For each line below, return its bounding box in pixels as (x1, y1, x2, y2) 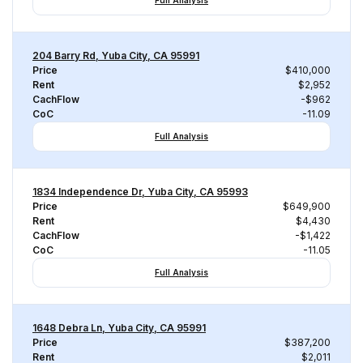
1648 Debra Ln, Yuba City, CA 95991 (32, 322, 206, 334)
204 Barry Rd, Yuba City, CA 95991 (32, 49, 199, 62)
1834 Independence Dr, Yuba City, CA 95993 (32, 186, 248, 198)
